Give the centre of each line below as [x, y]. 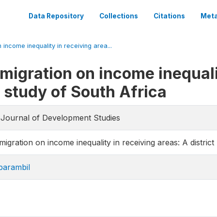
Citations [169, 16]
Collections [119, 16]
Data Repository [56, 16]
